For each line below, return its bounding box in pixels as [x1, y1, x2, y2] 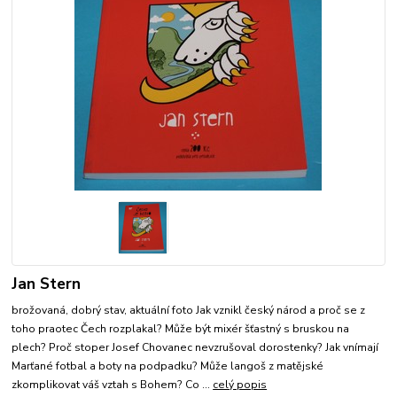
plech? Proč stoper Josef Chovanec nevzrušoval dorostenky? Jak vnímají [12, 340, 379, 355]
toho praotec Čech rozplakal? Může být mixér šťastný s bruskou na [12, 322, 350, 337]
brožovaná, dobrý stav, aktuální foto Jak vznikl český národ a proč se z [12, 303, 366, 318]
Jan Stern [12, 272, 82, 294]
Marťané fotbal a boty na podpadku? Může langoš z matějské [12, 359, 324, 374]
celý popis [213, 378, 268, 393]
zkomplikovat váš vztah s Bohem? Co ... [12, 378, 214, 393]
